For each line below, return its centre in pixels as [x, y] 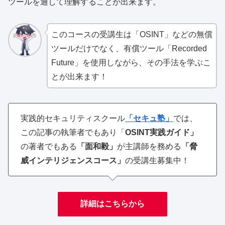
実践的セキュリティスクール [73, 119]
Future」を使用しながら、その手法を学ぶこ [131, 63]
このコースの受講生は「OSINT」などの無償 [132, 35]
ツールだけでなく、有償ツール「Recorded [129, 49]
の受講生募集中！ [157, 161]
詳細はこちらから [113, 203]
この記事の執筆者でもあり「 [73, 133]
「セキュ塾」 [149, 119]
